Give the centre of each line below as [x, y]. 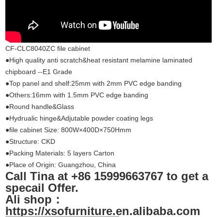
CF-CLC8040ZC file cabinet [48, 48]
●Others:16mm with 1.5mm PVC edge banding [77, 95]
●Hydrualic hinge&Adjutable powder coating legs [79, 118]
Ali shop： [35, 199]
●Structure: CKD [31, 141]
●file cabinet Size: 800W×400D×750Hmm [69, 130]
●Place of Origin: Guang [42, 164]
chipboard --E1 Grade [39, 71]
